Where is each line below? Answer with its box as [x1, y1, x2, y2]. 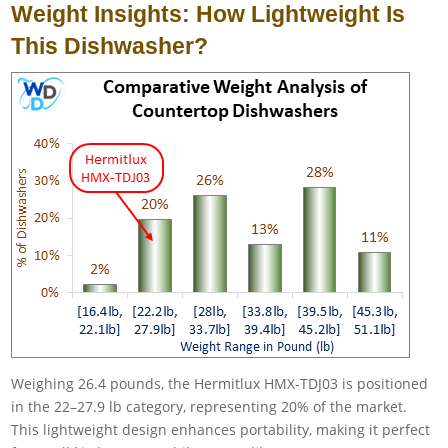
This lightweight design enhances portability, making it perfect [11, 420, 431, 440]
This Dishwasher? [11, 33, 209, 60]
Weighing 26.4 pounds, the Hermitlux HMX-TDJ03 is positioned [11, 374, 429, 394]
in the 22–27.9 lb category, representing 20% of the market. [11, 397, 408, 417]
